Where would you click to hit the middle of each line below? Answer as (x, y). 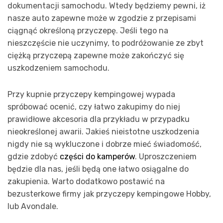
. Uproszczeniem (166, 157)
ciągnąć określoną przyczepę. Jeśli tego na (88, 31)
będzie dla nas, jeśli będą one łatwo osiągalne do (98, 169)
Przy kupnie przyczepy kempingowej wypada (91, 95)
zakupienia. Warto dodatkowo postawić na (86, 182)
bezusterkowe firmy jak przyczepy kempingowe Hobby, (109, 194)
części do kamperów (97, 157)
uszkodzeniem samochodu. (58, 68)
